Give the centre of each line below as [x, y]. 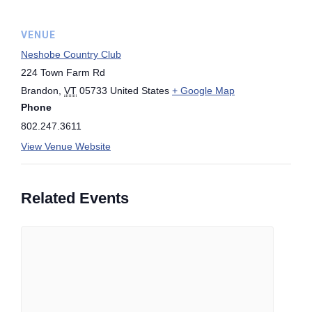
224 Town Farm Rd [63, 72]
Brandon [40, 90]
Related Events [75, 198]
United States [140, 90]
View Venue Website [66, 146]
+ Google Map [203, 90]
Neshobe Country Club [71, 54]
